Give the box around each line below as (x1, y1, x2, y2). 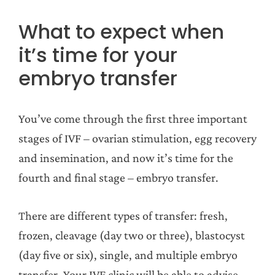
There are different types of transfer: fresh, (18, 208, 228, 222)
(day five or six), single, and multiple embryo (18, 247, 238, 261)
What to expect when (18, 17, 224, 45)
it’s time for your (18, 41, 177, 69)
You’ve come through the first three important (18, 111, 247, 125)
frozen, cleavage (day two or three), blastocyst (18, 228, 245, 242)
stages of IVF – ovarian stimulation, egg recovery (18, 131, 257, 145)
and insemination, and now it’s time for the (18, 150, 233, 165)
